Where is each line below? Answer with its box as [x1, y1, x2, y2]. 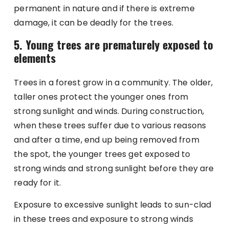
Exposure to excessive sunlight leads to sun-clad [14, 199, 212, 211]
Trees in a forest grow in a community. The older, [14, 77, 213, 89]
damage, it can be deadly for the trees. [14, 17, 174, 29]
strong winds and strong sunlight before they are [14, 163, 214, 175]
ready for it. [14, 177, 61, 189]
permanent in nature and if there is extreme [14, 3, 195, 15]
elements [14, 50, 56, 66]
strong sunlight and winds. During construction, [14, 105, 204, 118]
